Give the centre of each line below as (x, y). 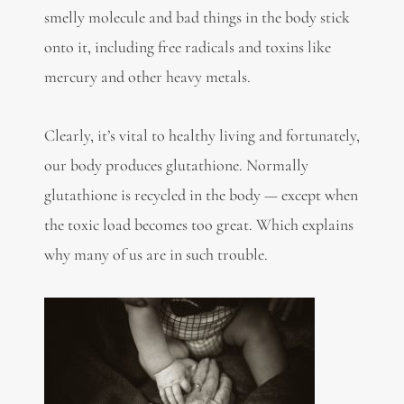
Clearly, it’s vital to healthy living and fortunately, (202, 135)
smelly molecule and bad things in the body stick (197, 18)
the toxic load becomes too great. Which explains (198, 224)
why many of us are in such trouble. (156, 254)
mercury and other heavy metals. (147, 77)
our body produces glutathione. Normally (176, 165)
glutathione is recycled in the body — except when (201, 194)
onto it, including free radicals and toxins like (187, 47)
